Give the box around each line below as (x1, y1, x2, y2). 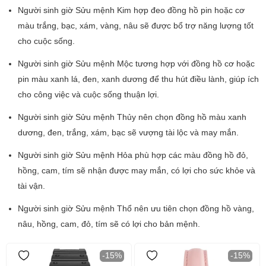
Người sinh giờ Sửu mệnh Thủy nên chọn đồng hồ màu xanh (18, 112, 246, 122)
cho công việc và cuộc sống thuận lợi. (18, 90, 159, 100)
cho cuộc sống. (18, 36, 75, 46)
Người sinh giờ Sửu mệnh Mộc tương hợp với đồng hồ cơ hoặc (18, 59, 255, 69)
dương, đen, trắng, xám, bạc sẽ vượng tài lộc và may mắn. (18, 128, 239, 138)
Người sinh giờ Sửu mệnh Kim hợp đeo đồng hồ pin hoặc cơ (18, 5, 245, 15)
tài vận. (18, 181, 45, 191)
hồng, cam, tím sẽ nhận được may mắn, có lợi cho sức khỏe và (18, 166, 255, 176)
